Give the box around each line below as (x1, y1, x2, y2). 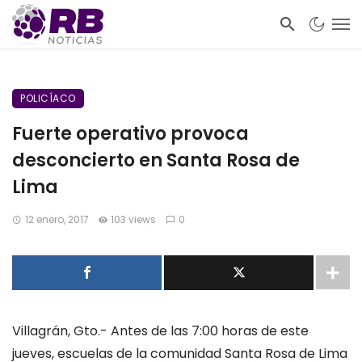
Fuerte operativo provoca (12, 121, 249, 146)
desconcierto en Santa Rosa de (12, 148, 300, 173)
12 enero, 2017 (24, 213, 89, 226)
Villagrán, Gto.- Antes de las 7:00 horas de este (12, 322, 309, 340)
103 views (111, 213, 157, 226)
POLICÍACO (20, 91, 76, 105)
